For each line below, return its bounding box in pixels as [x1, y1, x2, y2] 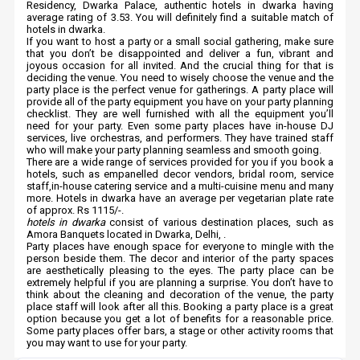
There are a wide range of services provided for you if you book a [26, 156, 334, 168]
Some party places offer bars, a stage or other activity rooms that [26, 325, 334, 337]
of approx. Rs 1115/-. [26, 204, 124, 216]
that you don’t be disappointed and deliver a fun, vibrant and [26, 47, 334, 59]
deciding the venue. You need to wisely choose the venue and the [26, 72, 334, 84]
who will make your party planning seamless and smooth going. [26, 144, 321, 156]
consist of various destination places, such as [104, 216, 334, 228]
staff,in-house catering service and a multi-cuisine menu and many [26, 180, 334, 192]
